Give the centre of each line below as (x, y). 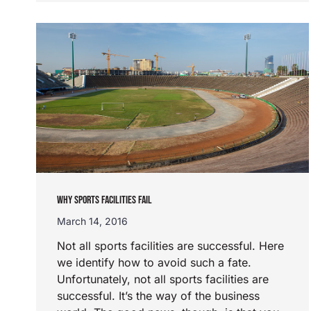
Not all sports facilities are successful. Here (170, 245)
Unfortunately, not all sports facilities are (163, 279)
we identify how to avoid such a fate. (154, 262)
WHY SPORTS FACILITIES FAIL (104, 200)
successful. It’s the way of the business (158, 295)
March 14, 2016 (92, 221)
